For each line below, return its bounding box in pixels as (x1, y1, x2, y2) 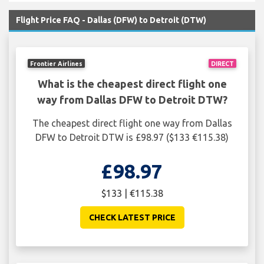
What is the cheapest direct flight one (37, 78, 227, 90)
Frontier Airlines (30, 60, 83, 67)
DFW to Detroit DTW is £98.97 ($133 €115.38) (35, 132, 229, 143)
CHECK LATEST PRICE (88, 213, 176, 223)
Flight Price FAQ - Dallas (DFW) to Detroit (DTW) (16, 15, 206, 25)
